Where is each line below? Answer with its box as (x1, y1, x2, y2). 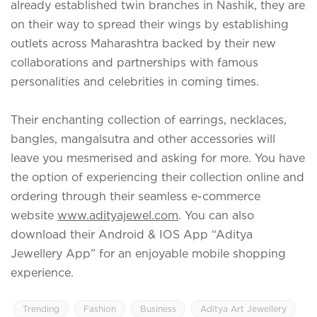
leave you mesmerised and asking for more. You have (11, 151, 305, 164)
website (11, 208, 57, 221)
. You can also (178, 208, 254, 221)
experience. (11, 265, 74, 279)
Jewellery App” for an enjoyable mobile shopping (11, 246, 286, 260)
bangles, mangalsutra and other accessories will (11, 132, 275, 145)
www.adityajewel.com (57, 208, 178, 221)
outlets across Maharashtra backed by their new (11, 36, 276, 50)
